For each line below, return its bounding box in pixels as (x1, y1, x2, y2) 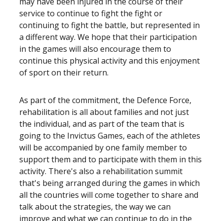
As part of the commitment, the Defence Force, (19, 95, 191, 106)
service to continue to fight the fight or (19, 8, 162, 19)
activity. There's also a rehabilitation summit (19, 166, 183, 177)
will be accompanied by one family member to (19, 142, 187, 153)
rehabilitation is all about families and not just (19, 107, 189, 117)
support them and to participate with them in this (19, 154, 202, 165)
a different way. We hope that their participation (19, 32, 197, 42)
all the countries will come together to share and (19, 189, 198, 200)
